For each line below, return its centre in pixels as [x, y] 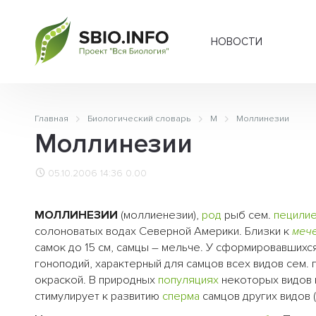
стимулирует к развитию [98, 297]
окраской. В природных [96, 280]
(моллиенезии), [160, 215]
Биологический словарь [139, 119]
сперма [181, 297]
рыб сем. [248, 215]
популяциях [188, 280]
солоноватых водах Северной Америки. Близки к [163, 232]
